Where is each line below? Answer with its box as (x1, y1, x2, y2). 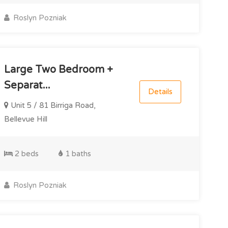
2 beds (12, 149, 39, 158)
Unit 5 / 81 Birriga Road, (8, 100, 96, 110)
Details (148, 87, 173, 96)
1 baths (63, 149, 91, 158)
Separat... (4, 79, 50, 92)
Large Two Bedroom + (4, 63, 113, 76)
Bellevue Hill (4, 114, 47, 124)
